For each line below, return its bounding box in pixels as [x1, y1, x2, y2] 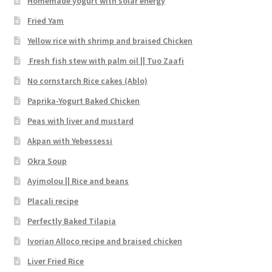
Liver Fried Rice [27, 255, 84, 267]
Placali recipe [27, 195, 79, 206]
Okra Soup [27, 155, 67, 166]
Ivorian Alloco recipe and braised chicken [27, 235, 183, 246]
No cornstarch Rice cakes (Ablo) [27, 75, 148, 86]
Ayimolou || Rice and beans [27, 175, 129, 186]
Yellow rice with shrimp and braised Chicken [27, 35, 193, 46]
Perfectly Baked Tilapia [27, 215, 117, 226]
